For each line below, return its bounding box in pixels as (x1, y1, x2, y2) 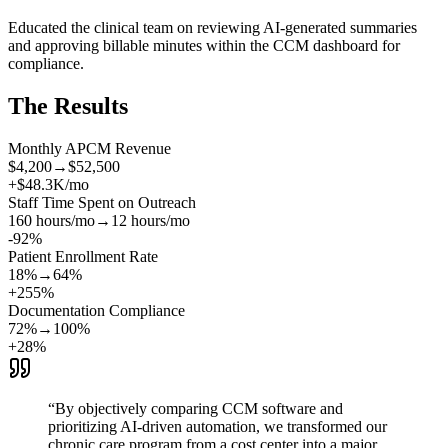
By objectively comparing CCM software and (55, 399, 343, 417)
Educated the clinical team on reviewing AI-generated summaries (8, 18, 417, 36)
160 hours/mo (8, 211, 95, 229)
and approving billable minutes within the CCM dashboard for (8, 36, 400, 54)
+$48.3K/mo (8, 175, 89, 193)
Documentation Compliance (8, 301, 185, 319)
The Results (8, 92, 128, 119)
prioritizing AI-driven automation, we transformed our (48, 417, 387, 435)
